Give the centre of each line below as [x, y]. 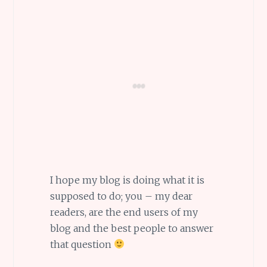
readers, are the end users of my [124, 212]
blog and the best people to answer [131, 228]
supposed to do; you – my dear [121, 196]
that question [82, 244]
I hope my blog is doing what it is [127, 180]
